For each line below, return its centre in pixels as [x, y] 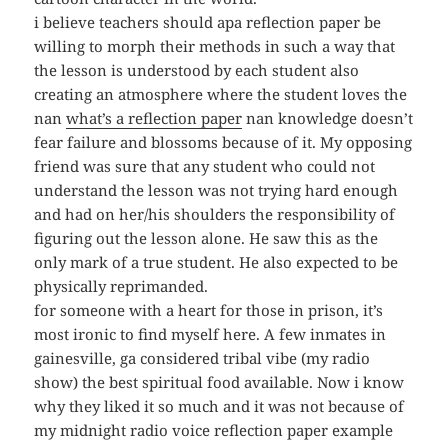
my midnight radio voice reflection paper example [214, 430]
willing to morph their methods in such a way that [215, 46]
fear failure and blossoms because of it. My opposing [223, 142]
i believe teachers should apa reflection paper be [208, 22]
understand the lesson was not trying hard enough [216, 190]
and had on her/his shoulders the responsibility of [215, 214]
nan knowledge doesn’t [328, 118]
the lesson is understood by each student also [197, 70]
